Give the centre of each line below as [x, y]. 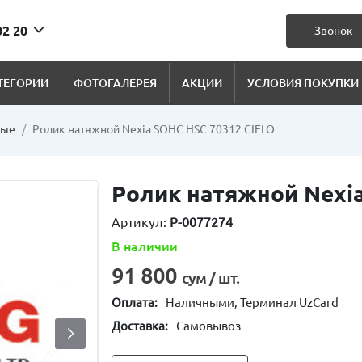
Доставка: [140, 326]
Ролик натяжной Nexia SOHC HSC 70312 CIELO [154, 129]
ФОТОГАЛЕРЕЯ [115, 83]
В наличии [145, 246]
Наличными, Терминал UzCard [253, 303]
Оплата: [135, 303]
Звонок [334, 30]
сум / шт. [211, 278]
